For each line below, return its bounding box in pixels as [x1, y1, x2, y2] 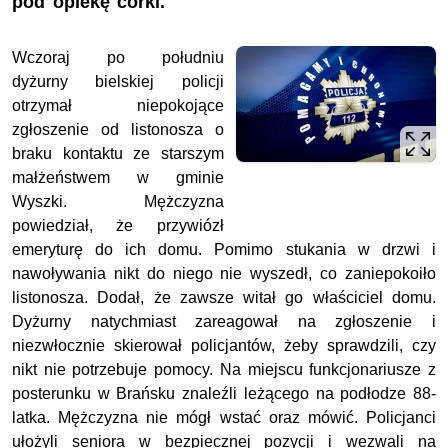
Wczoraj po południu [12, 49, 224, 67]
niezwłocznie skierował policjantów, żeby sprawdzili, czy [12, 337, 436, 355]
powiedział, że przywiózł [12, 217, 224, 235]
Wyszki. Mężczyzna [12, 193, 224, 211]
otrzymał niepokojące [12, 97, 224, 115]
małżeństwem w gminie [12, 169, 224, 187]
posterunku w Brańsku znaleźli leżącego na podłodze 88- [12, 385, 436, 403]
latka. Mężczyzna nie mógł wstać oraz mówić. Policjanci [12, 409, 436, 427]
